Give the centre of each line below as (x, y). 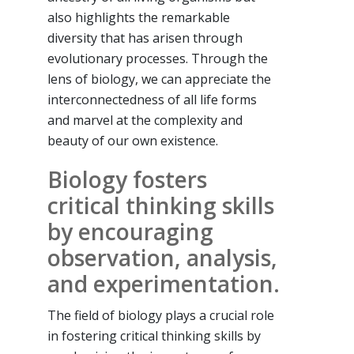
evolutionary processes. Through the (158, 58)
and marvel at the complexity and (145, 120)
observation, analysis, (162, 257)
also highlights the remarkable (139, 17)
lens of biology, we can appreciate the (159, 79)
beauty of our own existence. (133, 140)
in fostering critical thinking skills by (154, 335)
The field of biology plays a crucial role (161, 315)
